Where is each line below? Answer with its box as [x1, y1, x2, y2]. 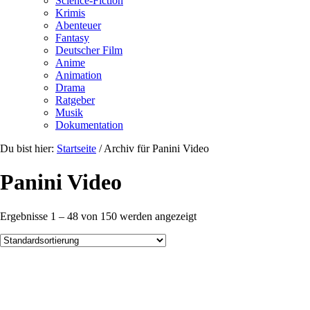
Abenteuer [55, 19, 101, 31]
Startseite [57, 143, 96, 154]
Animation [55, 69, 102, 81]
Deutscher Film [55, 44, 122, 56]
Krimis [55, 7, 85, 19]
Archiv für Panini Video [102, 143, 209, 154]
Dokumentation [55, 119, 123, 131]
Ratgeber [55, 94, 95, 106]
